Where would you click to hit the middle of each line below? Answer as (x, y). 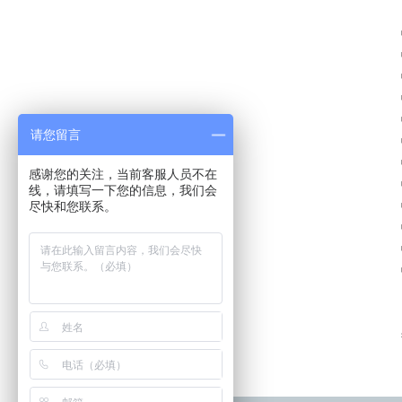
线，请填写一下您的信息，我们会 (123, 190)
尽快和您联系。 (73, 206)
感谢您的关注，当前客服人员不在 (123, 174)
